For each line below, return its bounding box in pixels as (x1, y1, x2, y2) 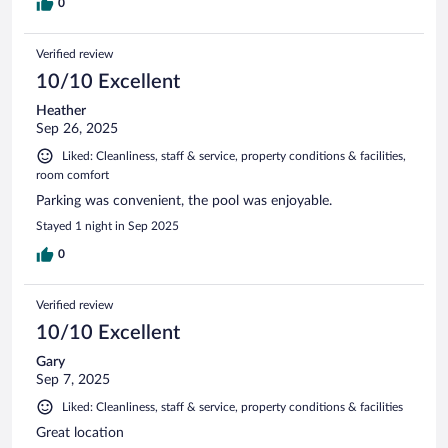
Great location (36, 425, 124, 440)
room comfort (36, 168, 109, 181)
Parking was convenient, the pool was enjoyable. (36, 193, 332, 208)
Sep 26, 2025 (36, 121, 118, 136)
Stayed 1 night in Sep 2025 (36, 219, 179, 232)
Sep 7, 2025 (36, 372, 110, 387)
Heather (36, 103, 86, 118)
